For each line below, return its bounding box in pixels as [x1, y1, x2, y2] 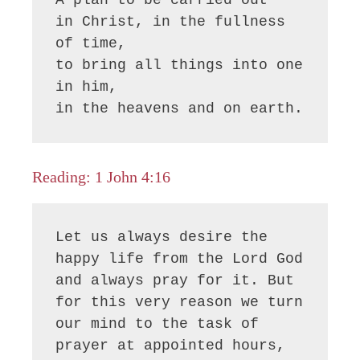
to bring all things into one [55, 56, 304, 73]
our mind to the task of [55, 316, 260, 333]
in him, [55, 78, 118, 95]
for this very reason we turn [55, 294, 304, 311]
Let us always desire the [55, 229, 268, 246]
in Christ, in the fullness [55, 13, 286, 30]
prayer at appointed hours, [55, 337, 286, 354]
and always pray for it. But [55, 272, 295, 289]
